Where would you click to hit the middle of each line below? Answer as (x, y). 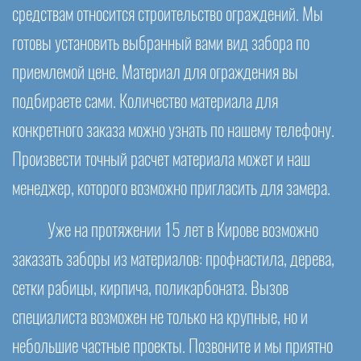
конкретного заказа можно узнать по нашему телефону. (173, 131)
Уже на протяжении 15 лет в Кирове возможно (183, 231)
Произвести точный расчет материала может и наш (161, 160)
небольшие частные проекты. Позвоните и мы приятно (172, 347)
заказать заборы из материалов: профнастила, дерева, (173, 260)
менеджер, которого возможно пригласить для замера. (171, 189)
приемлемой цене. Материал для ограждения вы (155, 73)
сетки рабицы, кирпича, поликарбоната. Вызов (150, 289)
